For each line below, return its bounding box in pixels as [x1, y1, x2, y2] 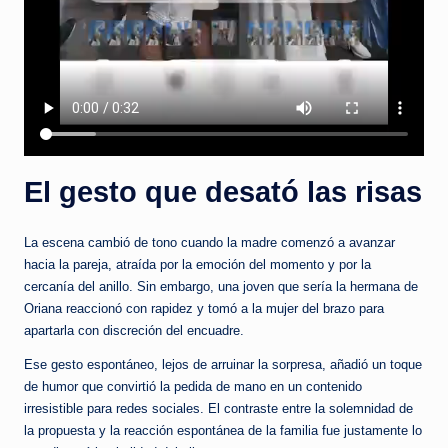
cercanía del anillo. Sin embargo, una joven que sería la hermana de [24, 279, 418, 295]
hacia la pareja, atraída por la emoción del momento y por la [24, 257, 371, 273]
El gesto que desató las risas [24, 176, 422, 209]
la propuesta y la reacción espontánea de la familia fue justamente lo [24, 423, 422, 439]
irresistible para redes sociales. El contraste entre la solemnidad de [24, 401, 413, 417]
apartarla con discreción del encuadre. [24, 323, 244, 339]
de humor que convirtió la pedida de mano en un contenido [24, 379, 362, 395]
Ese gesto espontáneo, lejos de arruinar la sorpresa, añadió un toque [24, 357, 422, 373]
